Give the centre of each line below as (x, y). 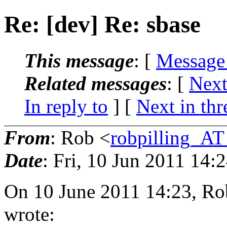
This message (79, 60)
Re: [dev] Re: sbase (102, 25)
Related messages (96, 83)
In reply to (66, 106)
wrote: (29, 214)
